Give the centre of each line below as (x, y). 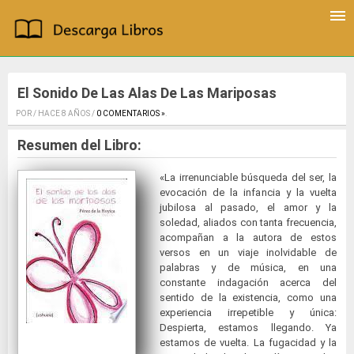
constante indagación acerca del (248, 283)
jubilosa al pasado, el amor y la (248, 208)
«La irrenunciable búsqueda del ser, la (248, 178)
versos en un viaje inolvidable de (248, 253)
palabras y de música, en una (248, 268)
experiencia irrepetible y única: (248, 313)
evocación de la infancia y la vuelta (248, 193)
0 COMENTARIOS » (131, 114)
